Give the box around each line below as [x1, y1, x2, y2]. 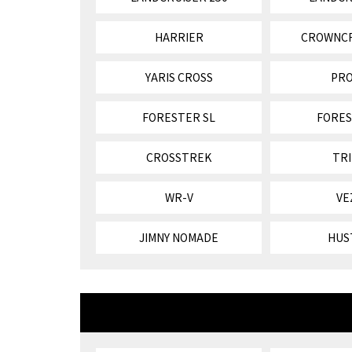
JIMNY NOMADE [139, 229, 219, 246]
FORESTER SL [142, 109, 216, 126]
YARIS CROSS [145, 69, 213, 86]
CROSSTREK [146, 149, 212, 166]
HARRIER [154, 29, 203, 46]
